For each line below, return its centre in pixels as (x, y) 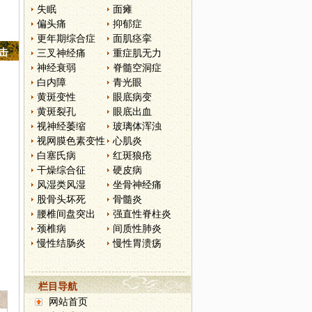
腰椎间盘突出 (66, 214)
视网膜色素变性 (71, 141)
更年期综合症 (66, 38)
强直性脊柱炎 (142, 214)
